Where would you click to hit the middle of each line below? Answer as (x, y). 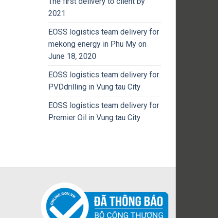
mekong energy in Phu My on (97, 44)
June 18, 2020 (72, 56)
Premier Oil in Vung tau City (94, 117)
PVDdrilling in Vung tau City (94, 87)
